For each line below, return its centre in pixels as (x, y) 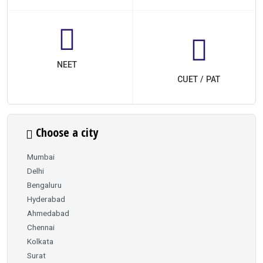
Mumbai (41, 156)
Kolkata (40, 241)
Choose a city (66, 132)
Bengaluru (44, 185)
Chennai (41, 227)
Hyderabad (46, 199)
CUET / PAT (199, 79)
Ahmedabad (48, 213)
